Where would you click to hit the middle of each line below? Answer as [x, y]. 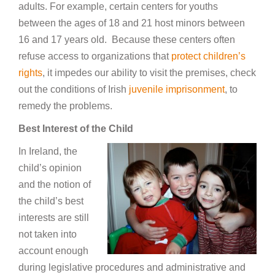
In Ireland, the [48, 151]
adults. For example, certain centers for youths [118, 6]
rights [30, 73]
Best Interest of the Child [76, 129]
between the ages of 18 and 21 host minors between [132, 23]
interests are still [54, 218]
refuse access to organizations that [95, 56]
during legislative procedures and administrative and [132, 267]
